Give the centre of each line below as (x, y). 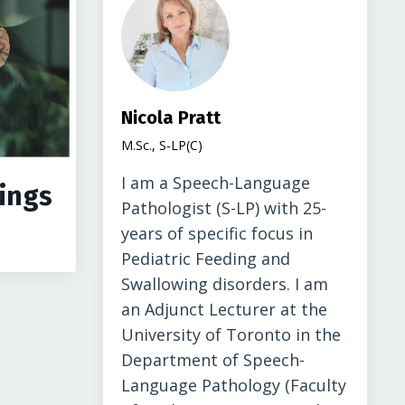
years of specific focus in (217, 233)
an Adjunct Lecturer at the (224, 309)
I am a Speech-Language (215, 183)
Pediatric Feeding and (205, 259)
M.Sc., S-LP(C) (161, 145)
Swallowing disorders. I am (224, 284)
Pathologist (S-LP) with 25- (223, 208)
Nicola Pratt (170, 118)
